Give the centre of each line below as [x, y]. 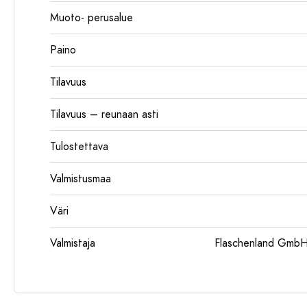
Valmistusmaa [81, 179]
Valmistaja [73, 243]
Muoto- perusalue [91, 18]
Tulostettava [79, 147]
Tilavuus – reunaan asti [104, 114]
